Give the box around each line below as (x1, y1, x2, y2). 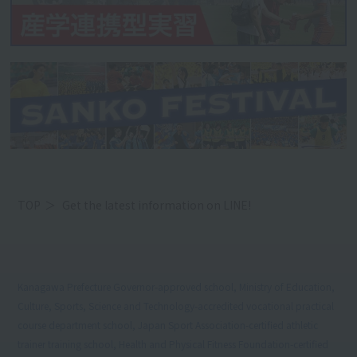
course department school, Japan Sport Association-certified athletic (18, 317, 319, 331)
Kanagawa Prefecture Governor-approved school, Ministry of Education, (18, 279, 335, 293)
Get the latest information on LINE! (62, 196, 252, 213)
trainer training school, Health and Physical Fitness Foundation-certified (18, 336, 329, 351)
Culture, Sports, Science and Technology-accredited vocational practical (18, 298, 335, 312)
